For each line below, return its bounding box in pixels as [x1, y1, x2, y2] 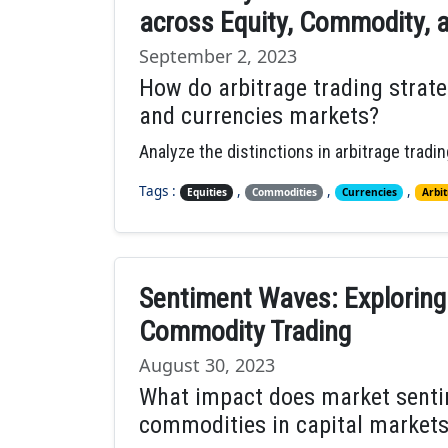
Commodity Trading [139, 315, 351, 348]
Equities [186, 185, 227, 200]
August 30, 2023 [139, 353, 275, 377]
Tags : [139, 182, 180, 201]
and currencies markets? [139, 102, 379, 130]
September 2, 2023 [139, 44, 297, 68]
